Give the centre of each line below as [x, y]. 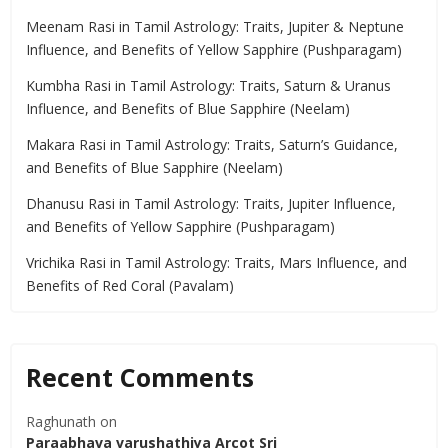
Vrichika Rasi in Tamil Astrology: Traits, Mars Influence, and [216, 263]
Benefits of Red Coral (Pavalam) [130, 286]
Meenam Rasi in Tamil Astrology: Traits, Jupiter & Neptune [215, 27]
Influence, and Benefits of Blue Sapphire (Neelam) [188, 109]
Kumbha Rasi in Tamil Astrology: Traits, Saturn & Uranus [208, 86]
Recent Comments [140, 377]
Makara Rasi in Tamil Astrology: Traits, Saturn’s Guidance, [212, 145]
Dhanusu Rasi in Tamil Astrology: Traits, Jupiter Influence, [211, 204]
